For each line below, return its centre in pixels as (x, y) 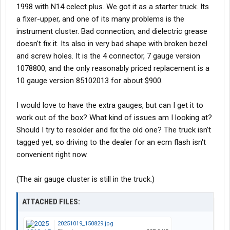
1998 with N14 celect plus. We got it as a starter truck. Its (113, 7)
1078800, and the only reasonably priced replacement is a (113, 68)
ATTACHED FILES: (51, 202)
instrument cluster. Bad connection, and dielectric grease (112, 31)
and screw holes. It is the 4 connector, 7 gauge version (108, 56)
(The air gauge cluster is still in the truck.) (85, 179)
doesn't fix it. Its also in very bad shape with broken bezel (112, 44)
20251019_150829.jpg (85, 224)
